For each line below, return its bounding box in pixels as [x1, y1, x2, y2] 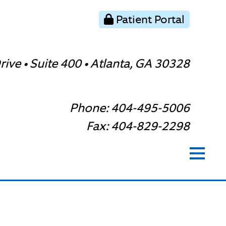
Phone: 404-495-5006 [70, 100, 190, 116]
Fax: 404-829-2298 [86, 118, 190, 134]
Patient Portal [114, 12, 185, 27]
